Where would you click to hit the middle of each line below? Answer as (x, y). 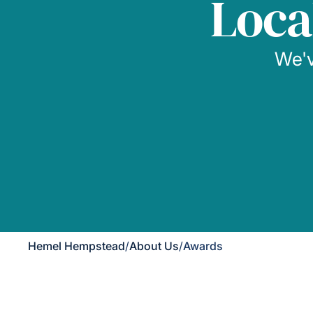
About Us (154, 246)
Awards (203, 246)
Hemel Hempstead (77, 246)
